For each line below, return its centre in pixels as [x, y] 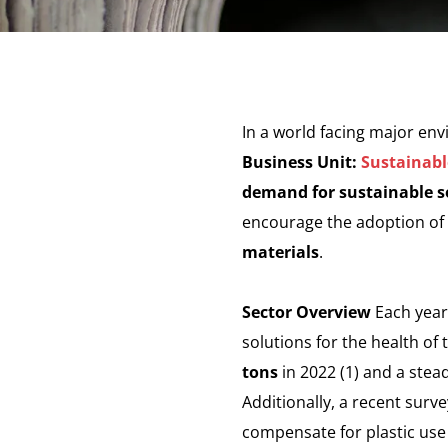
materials [280, 252]
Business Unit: [301, 162]
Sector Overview [308, 312]
